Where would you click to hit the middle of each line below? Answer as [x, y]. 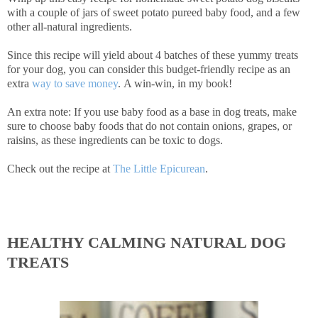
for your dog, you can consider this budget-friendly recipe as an [149, 70]
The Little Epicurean [159, 169]
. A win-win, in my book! [175, 84]
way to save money [75, 84]
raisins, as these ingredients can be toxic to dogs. [115, 141]
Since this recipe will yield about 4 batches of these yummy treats [153, 55]
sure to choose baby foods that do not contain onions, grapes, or [149, 126]
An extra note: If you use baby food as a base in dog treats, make [152, 112]
